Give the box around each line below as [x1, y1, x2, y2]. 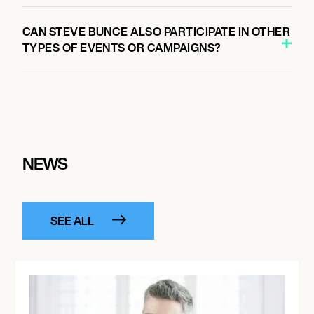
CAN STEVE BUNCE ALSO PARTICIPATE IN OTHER [22, 23, 291, 40]
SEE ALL [50, 212, 94, 229]
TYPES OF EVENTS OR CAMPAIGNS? [22, 39, 221, 56]
